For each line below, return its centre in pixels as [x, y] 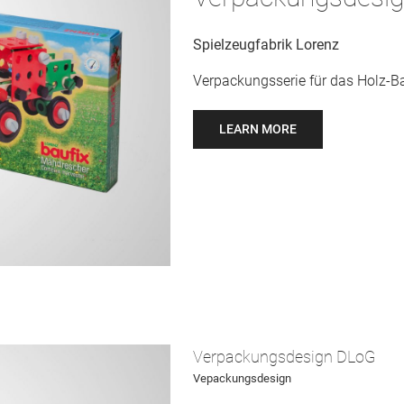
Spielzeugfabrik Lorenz [266, 45]
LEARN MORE [258, 129]
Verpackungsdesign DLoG [284, 357]
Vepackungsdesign [242, 378]
